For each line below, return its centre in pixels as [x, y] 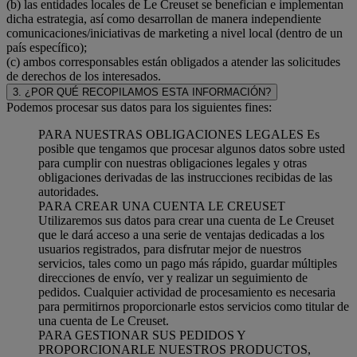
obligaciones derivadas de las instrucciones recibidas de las [185, 178]
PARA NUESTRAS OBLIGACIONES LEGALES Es [179, 135]
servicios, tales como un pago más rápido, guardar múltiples [188, 264]
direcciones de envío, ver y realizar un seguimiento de [173, 278]
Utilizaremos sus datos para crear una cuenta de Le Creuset [186, 221]
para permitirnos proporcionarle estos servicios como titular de [194, 307]
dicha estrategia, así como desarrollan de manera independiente [164, 19]
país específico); [47, 48]
